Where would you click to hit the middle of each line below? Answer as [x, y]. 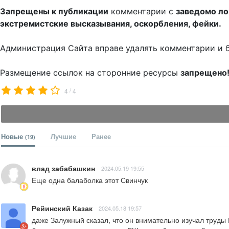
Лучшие [63, 136]
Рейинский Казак [62, 208]
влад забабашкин [63, 168]
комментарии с [142, 12]
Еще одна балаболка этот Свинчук [90, 180]
